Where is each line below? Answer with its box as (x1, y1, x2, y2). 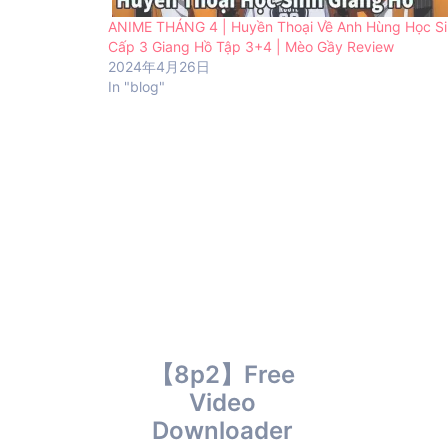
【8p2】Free (149, 359, 295, 389)
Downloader (151, 415, 293, 445)
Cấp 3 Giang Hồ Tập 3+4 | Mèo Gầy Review (108, 37, 394, 55)
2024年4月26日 (108, 57, 210, 75)
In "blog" (108, 77, 165, 95)
